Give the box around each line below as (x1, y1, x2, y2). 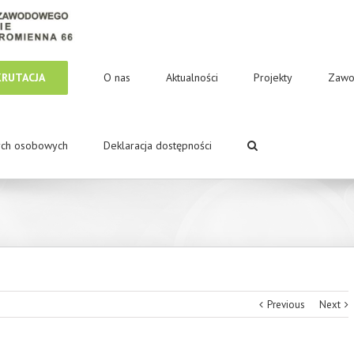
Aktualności (166, 70, 218, 85)
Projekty (254, 70, 292, 85)
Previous (267, 297, 305, 311)
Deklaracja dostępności (104, 137, 212, 153)
